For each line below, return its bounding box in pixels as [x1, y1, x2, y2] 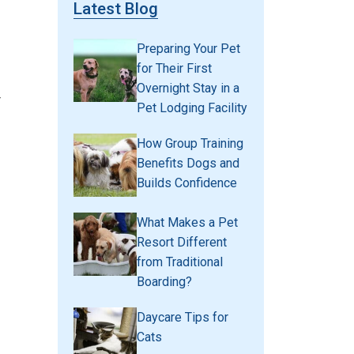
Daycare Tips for [137, 310, 228, 326]
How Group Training [137, 136, 243, 152]
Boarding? [137, 274, 192, 290]
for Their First [137, 61, 212, 77]
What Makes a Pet [137, 215, 238, 231]
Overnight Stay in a [137, 81, 239, 96]
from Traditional [137, 254, 223, 270]
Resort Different [137, 235, 227, 250]
